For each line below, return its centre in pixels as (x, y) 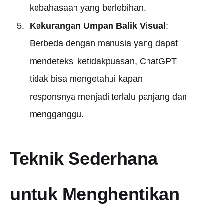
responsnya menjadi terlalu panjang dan (108, 97)
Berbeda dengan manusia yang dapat (103, 43)
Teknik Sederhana (84, 159)
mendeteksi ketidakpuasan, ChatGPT (103, 61)
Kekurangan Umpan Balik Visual (97, 26)
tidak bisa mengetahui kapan (86, 79)
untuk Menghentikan (95, 194)
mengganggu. (56, 114)
